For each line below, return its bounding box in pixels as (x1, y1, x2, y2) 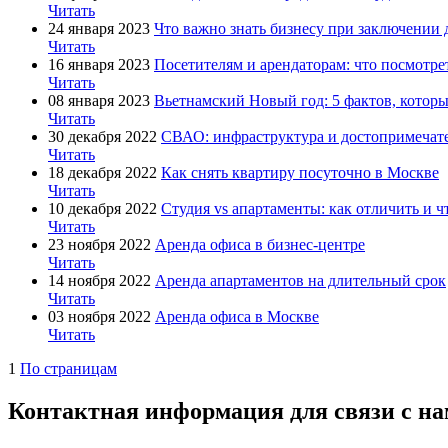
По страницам (20, 359, 117, 377)
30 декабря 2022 (48, 127, 157, 145)
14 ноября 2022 (48, 271, 151, 289)
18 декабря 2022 (48, 163, 157, 181)
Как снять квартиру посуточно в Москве (161, 163, 439, 181)
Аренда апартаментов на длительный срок (155, 271, 446, 289)
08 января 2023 (48, 91, 150, 109)
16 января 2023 (48, 55, 150, 73)
